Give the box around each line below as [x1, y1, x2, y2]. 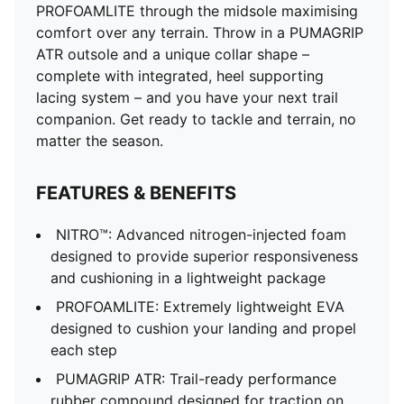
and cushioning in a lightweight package [50, 269, 326, 287]
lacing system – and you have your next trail [36, 88, 338, 106]
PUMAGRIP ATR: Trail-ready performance [56, 370, 336, 388]
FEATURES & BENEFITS [36, 182, 236, 204]
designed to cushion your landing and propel [50, 319, 356, 337]
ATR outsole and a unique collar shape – [36, 45, 309, 63]
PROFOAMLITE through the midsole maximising [36, 2, 358, 20]
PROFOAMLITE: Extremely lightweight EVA [56, 298, 344, 316]
